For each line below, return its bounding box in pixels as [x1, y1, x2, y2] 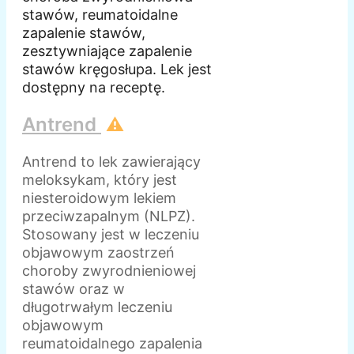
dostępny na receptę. [22, 79, 165, 96]
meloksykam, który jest [22, 171, 177, 188]
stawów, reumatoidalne [22, 6, 178, 24]
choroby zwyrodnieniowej [22, 262, 196, 279]
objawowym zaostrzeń [22, 243, 175, 261]
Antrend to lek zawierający [22, 153, 201, 170]
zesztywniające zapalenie [22, 43, 192, 60]
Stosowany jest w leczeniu [22, 225, 199, 243]
